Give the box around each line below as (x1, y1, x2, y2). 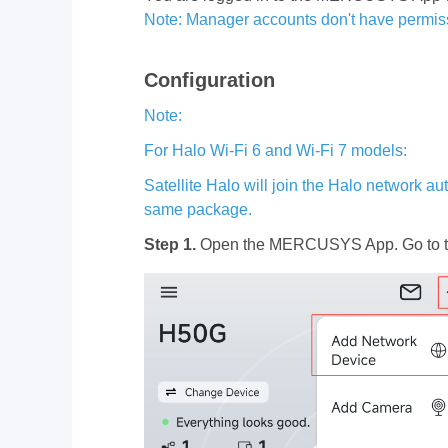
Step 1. (144, 236, 196, 253)
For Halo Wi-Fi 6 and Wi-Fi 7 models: (144, 142, 407, 159)
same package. (144, 201, 252, 218)
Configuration (144, 69, 275, 91)
